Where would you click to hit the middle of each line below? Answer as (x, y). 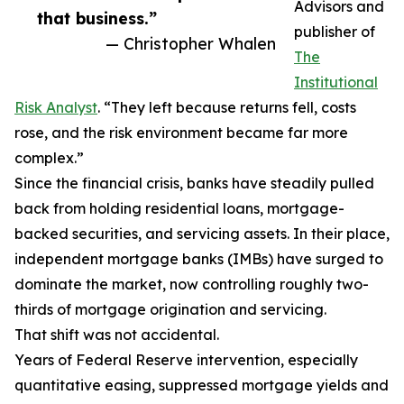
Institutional (336, 83)
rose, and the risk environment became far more (181, 133)
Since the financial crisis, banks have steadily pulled (194, 184)
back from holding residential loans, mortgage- (179, 209)
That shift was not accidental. (117, 335)
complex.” (49, 158)
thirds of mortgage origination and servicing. (170, 310)
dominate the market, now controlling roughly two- (192, 285)
